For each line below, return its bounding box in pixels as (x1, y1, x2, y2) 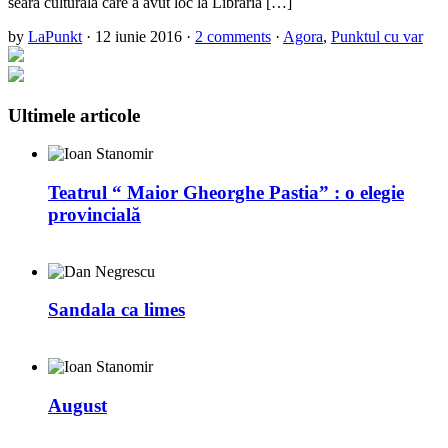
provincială (48, 204, 141, 225)
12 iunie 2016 (95, 27, 182, 45)
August (48, 394, 107, 416)
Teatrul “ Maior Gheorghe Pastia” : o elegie (48, 182, 404, 203)
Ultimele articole (8, 104, 140, 126)
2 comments (195, 27, 271, 45)
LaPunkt (28, 27, 82, 45)
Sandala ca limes (48, 299, 185, 321)
